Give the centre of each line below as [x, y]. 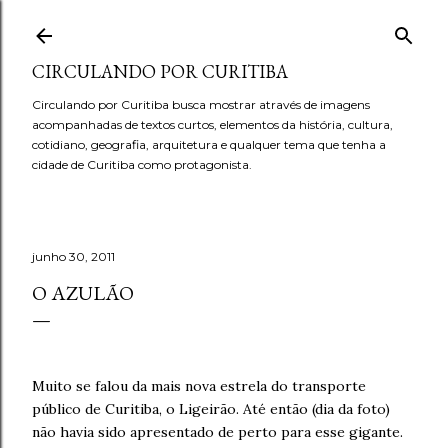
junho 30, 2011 [73, 256]
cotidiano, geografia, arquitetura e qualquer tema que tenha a [209, 144]
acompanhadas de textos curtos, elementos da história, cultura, [212, 124]
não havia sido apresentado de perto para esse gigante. [217, 432]
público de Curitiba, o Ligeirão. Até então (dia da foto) [211, 409]
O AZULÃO [83, 293]
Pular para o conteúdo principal [224, 25]
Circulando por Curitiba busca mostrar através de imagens [201, 104]
